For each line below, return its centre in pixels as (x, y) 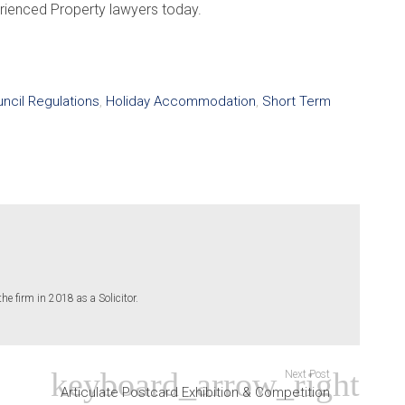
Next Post (307, 374)
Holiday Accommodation (181, 101)
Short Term (297, 101)
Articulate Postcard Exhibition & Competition (195, 392)
